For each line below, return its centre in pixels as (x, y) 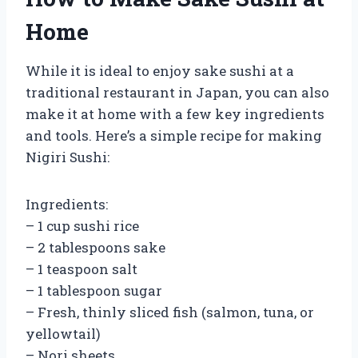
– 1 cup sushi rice (82, 225)
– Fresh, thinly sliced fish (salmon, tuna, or (170, 312)
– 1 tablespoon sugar (94, 290)
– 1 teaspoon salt (82, 268)
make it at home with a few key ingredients (175, 113)
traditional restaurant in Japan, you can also (177, 92)
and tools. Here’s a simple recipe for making (174, 135)
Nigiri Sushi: (68, 157)
